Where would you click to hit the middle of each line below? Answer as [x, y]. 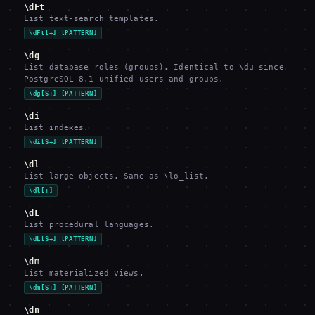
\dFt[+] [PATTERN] [63, 33]
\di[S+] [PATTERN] [63, 142]
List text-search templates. [91, 19]
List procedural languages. [89, 225]
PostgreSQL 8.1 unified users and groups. [124, 79]
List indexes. [57, 128]
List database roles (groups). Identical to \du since [154, 67]
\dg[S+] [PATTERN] [63, 94]
